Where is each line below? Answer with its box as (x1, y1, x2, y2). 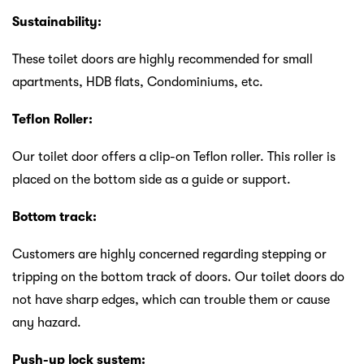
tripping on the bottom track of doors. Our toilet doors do (12, 269, 344, 284)
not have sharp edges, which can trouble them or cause (12, 292, 330, 307)
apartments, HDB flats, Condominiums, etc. (12, 74, 263, 89)
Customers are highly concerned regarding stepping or (12, 246, 327, 262)
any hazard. (12, 314, 81, 330)
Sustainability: (12, 14, 102, 29)
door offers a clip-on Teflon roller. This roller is (71, 149, 336, 164)
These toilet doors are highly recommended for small (12, 51, 313, 67)
